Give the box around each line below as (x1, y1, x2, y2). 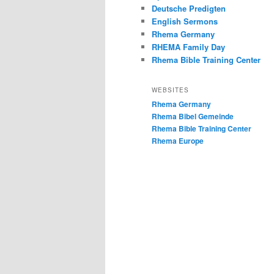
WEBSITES (152, 86, 189, 95)
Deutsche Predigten (152, 2, 226, 15)
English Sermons (152, 15, 218, 28)
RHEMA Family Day (152, 41, 225, 53)
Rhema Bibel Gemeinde (152, 111, 234, 122)
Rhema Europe (152, 135, 204, 147)
